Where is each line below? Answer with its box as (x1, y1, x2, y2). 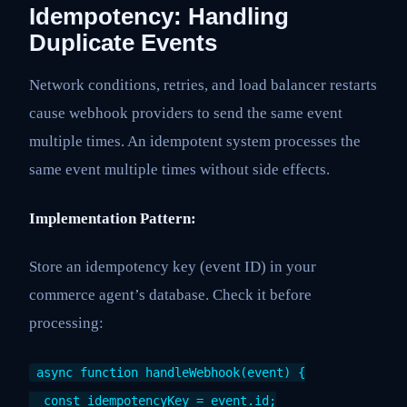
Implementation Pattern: (29, 209, 196, 227)
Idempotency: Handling (29, 3, 289, 29)
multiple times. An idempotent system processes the (29, 133, 361, 151)
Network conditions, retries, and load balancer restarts (29, 76, 377, 94)
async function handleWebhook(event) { (36, 364, 305, 380)
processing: (29, 314, 104, 333)
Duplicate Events (29, 29, 217, 55)
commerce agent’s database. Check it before (29, 286, 312, 304)
